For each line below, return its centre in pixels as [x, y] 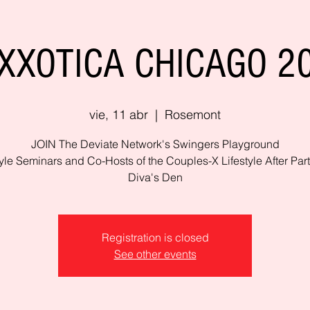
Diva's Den [155, 177]
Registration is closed [155, 237]
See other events [155, 254]
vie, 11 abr [119, 115]
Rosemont [193, 115]
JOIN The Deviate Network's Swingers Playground [155, 144]
